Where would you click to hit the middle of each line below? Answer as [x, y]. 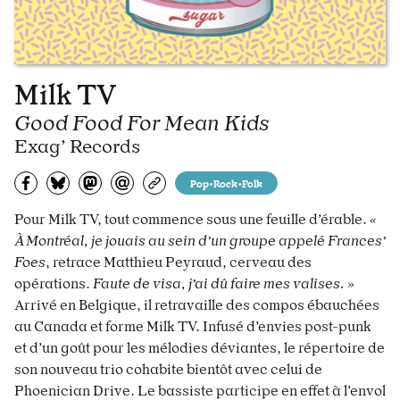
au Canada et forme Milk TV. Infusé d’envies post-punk [193, 326]
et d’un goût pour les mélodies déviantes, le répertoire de [200, 348]
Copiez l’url [195, 179]
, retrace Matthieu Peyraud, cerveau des [179, 262]
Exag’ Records [77, 146]
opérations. [54, 283]
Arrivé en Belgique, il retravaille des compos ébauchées [197, 305]
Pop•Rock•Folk [226, 183]
